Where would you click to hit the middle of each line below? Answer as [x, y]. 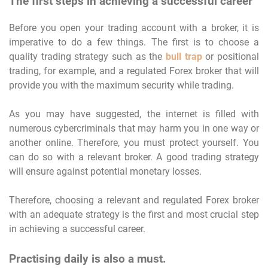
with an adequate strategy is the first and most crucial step [134, 214]
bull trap [184, 56]
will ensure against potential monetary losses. [105, 171]
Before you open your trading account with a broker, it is [134, 28]
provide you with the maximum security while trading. [121, 85]
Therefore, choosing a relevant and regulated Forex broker [134, 200]
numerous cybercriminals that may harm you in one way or [134, 128]
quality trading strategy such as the [87, 56]
